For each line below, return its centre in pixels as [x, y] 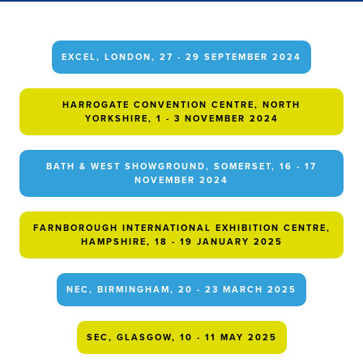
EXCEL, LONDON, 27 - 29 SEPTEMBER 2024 [181, 57]
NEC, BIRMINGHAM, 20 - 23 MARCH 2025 [181, 289]
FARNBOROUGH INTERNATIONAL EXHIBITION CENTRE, [181, 228]
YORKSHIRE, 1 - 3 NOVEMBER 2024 [181, 118]
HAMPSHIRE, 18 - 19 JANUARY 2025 [181, 241]
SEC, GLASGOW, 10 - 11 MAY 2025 [181, 337]
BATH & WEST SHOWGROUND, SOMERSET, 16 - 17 [181, 166]
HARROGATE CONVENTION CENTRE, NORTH [181, 105]
